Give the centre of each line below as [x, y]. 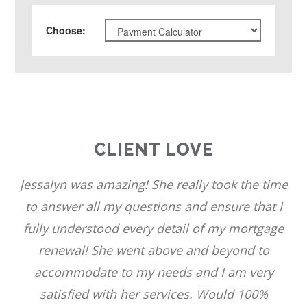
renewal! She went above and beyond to [153, 250]
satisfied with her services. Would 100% [153, 294]
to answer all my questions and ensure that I [153, 206]
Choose [64, 30]
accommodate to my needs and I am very [153, 272]
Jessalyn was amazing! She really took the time [153, 184]
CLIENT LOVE [153, 149]
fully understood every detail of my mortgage [153, 228]
